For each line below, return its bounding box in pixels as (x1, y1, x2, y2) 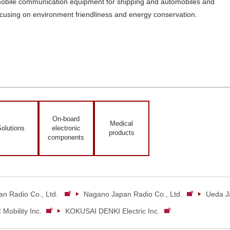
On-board (52, 114, 80, 123)
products (108, 128, 135, 137)
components (48, 133, 84, 141)
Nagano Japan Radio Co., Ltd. (83, 189, 182, 198)
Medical (110, 119, 133, 127)
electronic (51, 124, 81, 132)
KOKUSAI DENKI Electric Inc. (65, 206, 160, 215)
